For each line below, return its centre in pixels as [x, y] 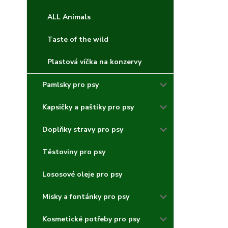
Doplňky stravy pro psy [83, 130]
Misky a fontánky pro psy [86, 197]
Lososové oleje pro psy [82, 174]
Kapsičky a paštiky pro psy [88, 107]
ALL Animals [69, 17]
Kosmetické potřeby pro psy [91, 219]
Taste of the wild [78, 39]
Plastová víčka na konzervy [94, 62]
